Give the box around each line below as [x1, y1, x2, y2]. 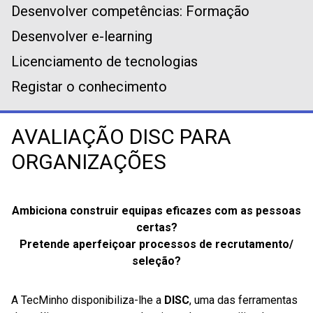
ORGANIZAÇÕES [11, 150, 166, 174]
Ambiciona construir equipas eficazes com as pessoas [12, 204, 301, 217]
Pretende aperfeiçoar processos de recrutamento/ [20, 238, 293, 251]
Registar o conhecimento [11, 78, 167, 95]
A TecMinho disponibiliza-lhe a [11, 293, 164, 307]
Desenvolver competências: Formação [11, 3, 249, 20]
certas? [136, 221, 177, 234]
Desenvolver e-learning [11, 28, 152, 45]
